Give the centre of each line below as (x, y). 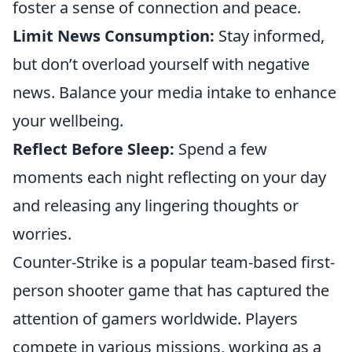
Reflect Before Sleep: (93, 149)
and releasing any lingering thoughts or (156, 205)
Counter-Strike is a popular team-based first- (174, 262)
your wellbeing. (68, 121)
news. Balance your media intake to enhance (174, 92)
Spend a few (221, 149)
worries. (42, 234)
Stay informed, (269, 36)
